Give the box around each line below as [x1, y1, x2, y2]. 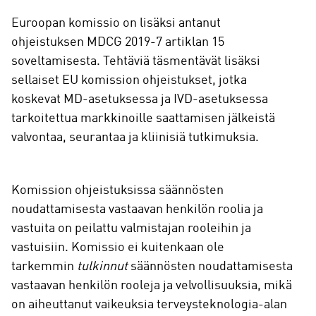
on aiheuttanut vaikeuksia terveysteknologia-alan [11, 298, 287, 312]
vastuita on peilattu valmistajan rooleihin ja [11, 222, 251, 236]
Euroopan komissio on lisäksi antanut [11, 17, 221, 30]
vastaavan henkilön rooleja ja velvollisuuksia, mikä [11, 279, 292, 293]
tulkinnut [77, 260, 128, 274]
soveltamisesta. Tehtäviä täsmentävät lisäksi [11, 55, 260, 68]
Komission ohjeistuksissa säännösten [11, 184, 224, 197]
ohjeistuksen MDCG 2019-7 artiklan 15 [11, 36, 224, 49]
